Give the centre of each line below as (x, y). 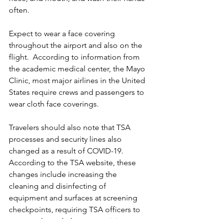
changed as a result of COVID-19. (68, 151)
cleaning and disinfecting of (58, 186)
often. (20, 10)
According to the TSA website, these (73, 162)
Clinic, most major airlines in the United (78, 80)
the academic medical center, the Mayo (78, 68)
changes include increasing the (64, 174)
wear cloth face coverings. (55, 104)
